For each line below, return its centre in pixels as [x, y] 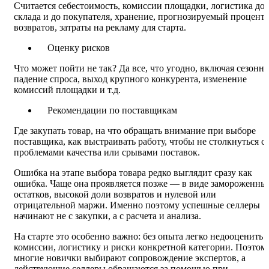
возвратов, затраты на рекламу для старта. [100, 28]
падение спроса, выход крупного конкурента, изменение [130, 79]
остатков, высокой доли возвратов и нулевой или [115, 195]
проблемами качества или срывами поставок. [107, 153]
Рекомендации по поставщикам [112, 110]
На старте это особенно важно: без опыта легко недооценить [138, 237]
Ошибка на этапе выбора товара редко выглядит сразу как [133, 173]
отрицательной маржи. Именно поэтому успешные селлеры [137, 205]
